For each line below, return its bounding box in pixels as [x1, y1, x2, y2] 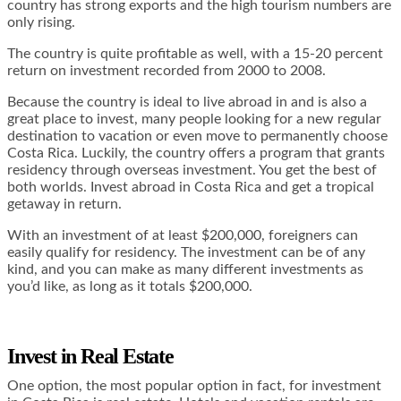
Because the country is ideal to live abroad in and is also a [7, 95, 367, 110]
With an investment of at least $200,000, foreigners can [7, 228, 358, 243]
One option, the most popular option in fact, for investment [7, 379, 381, 394]
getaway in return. [7, 197, 122, 212]
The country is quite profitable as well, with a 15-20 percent [7, 47, 383, 62]
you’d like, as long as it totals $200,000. [7, 279, 252, 294]
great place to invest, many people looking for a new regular [7, 112, 381, 127]
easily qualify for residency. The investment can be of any [7, 245, 365, 260]
